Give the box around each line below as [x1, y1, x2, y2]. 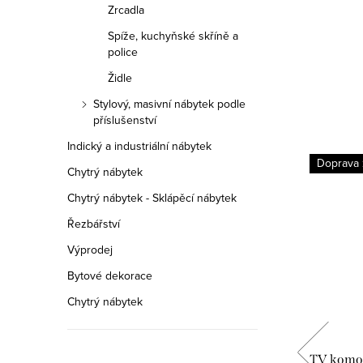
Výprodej [67, 241, 113, 258]
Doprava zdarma [75, 155, 157, 172]
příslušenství [93, 112, 156, 128]
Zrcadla [108, 2, 144, 18]
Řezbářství [67, 216, 120, 232]
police [108, 44, 138, 60]
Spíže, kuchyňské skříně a [108, 28, 238, 44]
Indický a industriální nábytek [67, 138, 211, 154]
